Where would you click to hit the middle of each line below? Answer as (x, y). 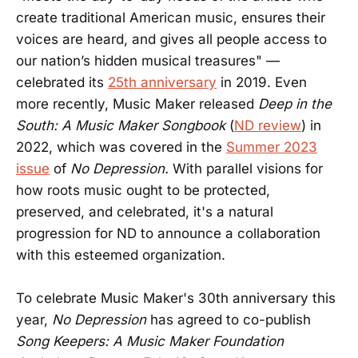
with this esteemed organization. (121, 255)
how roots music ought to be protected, (143, 190)
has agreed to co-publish (229, 320)
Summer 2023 (272, 147)
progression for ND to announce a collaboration (168, 233)
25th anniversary (162, 82)
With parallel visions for (248, 168)
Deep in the (295, 103)
